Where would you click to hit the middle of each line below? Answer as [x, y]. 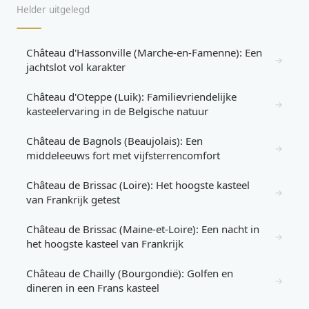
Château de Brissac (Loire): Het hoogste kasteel [138, 185]
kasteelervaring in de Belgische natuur [117, 111]
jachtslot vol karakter [76, 67]
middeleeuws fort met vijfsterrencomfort [123, 155]
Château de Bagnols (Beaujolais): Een [114, 141]
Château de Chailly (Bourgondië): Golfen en [130, 273]
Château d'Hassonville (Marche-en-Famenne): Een [144, 52]
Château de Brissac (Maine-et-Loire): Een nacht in [143, 229]
